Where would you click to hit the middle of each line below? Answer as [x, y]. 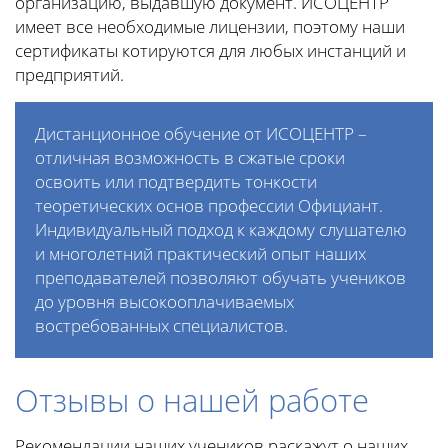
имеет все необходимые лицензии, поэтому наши [210, 26]
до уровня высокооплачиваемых [164, 301]
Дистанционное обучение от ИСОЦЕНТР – [201, 133]
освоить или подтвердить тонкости [176, 181]
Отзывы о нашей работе [192, 399]
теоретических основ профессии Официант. [209, 205]
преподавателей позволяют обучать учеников [220, 277]
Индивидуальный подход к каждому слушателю [221, 229]
